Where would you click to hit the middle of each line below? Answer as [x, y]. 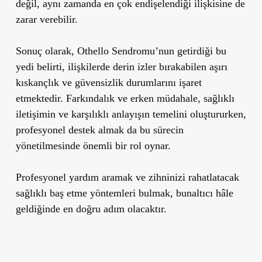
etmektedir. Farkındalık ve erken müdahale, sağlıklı [125, 98]
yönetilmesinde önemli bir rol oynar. [93, 145]
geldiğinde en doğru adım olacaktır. [91, 208]
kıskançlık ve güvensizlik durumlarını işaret [108, 82]
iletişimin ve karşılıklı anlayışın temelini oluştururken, [131, 114]
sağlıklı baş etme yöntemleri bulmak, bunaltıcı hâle [124, 193]
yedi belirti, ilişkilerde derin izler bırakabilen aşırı [121, 66]
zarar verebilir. [46, 19]
